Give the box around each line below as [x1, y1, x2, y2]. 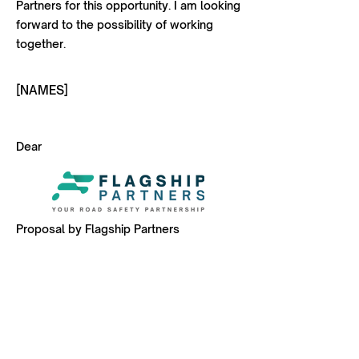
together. [16, 37, 66, 50]
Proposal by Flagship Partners [16, 222, 179, 236]
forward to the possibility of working [16, 18, 213, 31]
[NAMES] [16, 83, 68, 98]
